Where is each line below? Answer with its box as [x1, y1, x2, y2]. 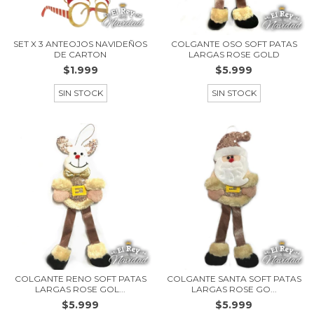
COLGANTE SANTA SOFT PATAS [166, 273, 301, 284]
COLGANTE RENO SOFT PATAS [14, 273, 146, 284]
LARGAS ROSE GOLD [188, 49, 280, 60]
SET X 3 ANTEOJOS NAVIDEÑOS [13, 39, 147, 49]
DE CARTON [54, 49, 107, 60]
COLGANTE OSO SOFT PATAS [170, 39, 297, 49]
